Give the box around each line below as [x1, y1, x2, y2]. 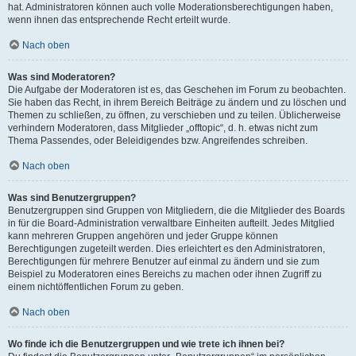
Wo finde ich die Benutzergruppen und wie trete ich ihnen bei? [8, 339, 284, 350]
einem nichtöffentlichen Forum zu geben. [8, 281, 184, 292]
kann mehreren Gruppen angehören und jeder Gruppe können [8, 230, 278, 242]
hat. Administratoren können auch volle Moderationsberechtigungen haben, [8, 2, 333, 13]
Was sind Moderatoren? [8, 72, 115, 83]
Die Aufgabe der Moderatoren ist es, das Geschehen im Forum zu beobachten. [8, 84, 346, 95]
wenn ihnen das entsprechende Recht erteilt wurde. [8, 14, 230, 25]
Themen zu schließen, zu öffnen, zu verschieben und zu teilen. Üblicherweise [8, 110, 341, 121]
